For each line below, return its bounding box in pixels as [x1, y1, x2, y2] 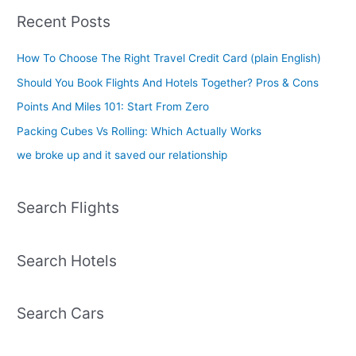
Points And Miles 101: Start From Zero [17, 100, 210, 114]
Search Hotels [17, 250, 118, 270]
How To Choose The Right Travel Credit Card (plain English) [17, 52, 322, 65]
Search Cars [17, 303, 105, 323]
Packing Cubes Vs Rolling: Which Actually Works [17, 124, 262, 137]
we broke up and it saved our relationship [17, 148, 228, 161]
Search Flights [17, 198, 120, 218]
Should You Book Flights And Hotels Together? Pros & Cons [17, 75, 319, 89]
